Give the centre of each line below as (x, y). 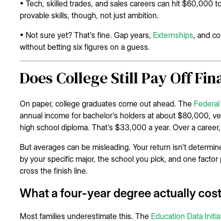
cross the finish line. (54, 170)
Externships (173, 35)
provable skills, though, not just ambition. (89, 16)
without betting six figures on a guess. (85, 47)
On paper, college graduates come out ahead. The (107, 103)
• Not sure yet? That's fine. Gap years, (86, 35)
